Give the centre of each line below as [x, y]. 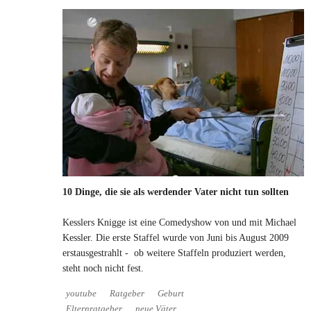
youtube [81, 293]
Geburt [171, 293]
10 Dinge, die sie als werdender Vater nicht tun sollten [176, 192]
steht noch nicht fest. [103, 268]
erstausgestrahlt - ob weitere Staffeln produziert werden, [174, 253]
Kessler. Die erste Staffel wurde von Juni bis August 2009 [176, 237]
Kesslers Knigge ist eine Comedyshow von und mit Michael [179, 222]
